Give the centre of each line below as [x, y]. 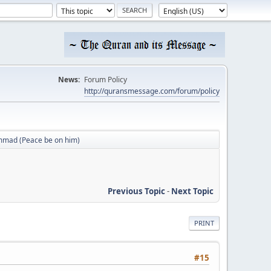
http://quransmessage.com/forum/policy [152, 91]
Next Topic [192, 191]
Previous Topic [136, 191]
